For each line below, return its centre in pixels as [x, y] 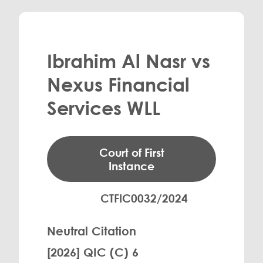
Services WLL [104, 108]
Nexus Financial [118, 84]
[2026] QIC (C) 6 [93, 252]
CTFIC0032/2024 [144, 198]
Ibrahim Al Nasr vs [129, 61]
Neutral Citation [92, 231]
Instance [131, 166]
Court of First [131, 152]
